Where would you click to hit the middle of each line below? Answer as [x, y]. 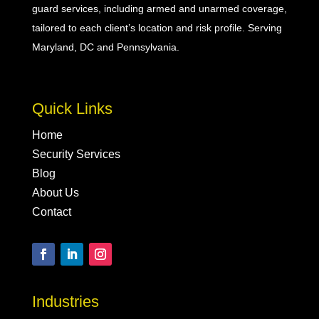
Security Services [76, 154]
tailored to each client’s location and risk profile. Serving [157, 27]
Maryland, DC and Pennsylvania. [105, 47]
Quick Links [72, 108]
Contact [51, 211]
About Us [55, 192]
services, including [102, 8]
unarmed [219, 8]
